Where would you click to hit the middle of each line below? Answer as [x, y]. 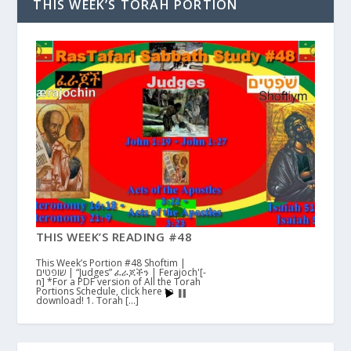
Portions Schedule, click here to [105, 291]
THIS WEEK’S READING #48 [114, 236]
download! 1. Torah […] [87, 300]
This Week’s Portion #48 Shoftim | [110, 262]
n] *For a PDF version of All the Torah [118, 281]
